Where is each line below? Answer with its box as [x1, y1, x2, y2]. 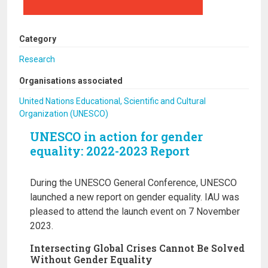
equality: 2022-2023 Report [30, 143, 190, 159]
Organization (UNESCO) [19, 109, 108, 118]
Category [19, 34, 56, 44]
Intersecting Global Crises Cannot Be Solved [30, 242, 245, 254]
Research [19, 54, 55, 64]
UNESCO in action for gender [30, 129, 203, 144]
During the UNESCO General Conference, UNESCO [30, 177, 237, 188]
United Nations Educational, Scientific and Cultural [19, 96, 206, 106]
